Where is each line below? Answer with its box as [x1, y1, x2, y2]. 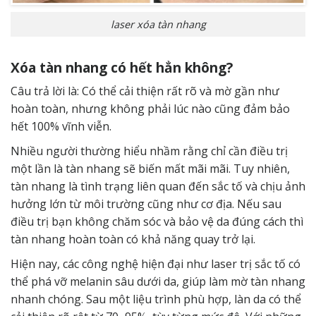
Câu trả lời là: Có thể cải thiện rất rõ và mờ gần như [11, 83, 279, 99]
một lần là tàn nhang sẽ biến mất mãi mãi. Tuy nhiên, [11, 161, 290, 177]
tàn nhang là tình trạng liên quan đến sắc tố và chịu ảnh [11, 178, 305, 195]
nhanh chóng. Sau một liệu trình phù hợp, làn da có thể [11, 291, 301, 308]
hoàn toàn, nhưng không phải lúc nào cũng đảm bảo [11, 101, 290, 117]
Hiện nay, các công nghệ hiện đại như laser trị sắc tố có [11, 256, 300, 272]
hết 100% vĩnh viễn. [11, 119, 111, 135]
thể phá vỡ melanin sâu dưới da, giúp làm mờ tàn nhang [11, 274, 305, 290]
